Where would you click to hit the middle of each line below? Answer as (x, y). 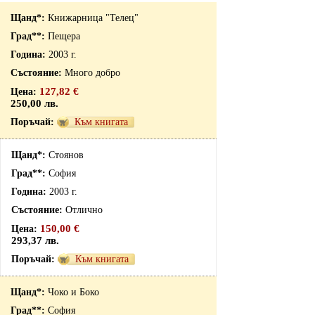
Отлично (84, 210)
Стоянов (66, 155)
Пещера (64, 36)
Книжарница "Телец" (93, 18)
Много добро (92, 73)
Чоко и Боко (73, 292)
